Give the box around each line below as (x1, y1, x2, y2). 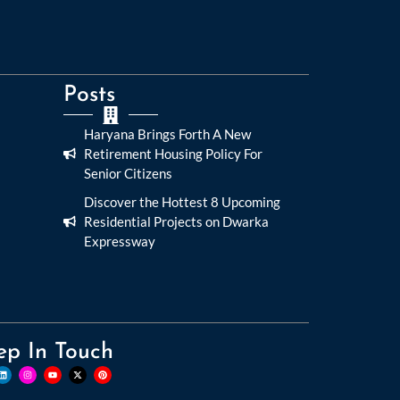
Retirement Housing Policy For (83, 145, 262, 162)
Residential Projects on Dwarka (83, 212, 269, 229)
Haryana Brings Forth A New (83, 125, 251, 142)
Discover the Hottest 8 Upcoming (83, 193, 280, 210)
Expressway (83, 232, 155, 249)
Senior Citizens (83, 164, 172, 181)
